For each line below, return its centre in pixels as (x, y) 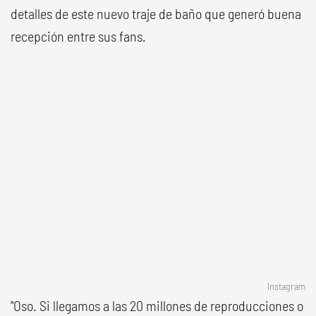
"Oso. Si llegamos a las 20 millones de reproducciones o (157, 305)
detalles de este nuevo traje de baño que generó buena (156, 13)
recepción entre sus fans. (78, 36)
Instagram (286, 286)
